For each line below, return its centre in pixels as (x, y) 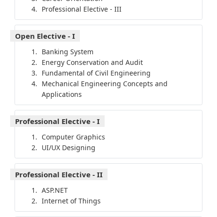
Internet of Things (71, 201)
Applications (62, 94)
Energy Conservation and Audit (92, 62)
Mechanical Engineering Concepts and (104, 84)
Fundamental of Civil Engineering (96, 73)
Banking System (67, 52)
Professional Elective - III (81, 9)
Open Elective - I (45, 36)
